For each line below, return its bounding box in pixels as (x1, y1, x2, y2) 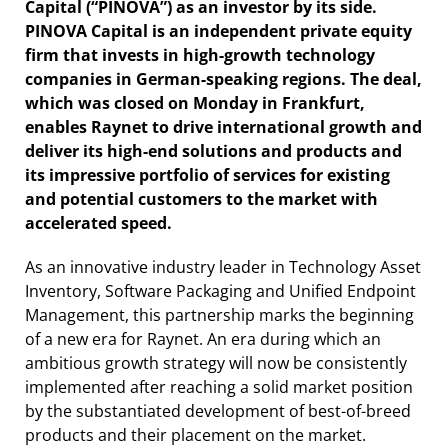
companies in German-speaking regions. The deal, (25, 67, 422, 90)
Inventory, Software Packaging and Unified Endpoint (25, 279, 416, 302)
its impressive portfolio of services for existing (25, 163, 390, 186)
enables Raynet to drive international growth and (25, 115, 422, 138)
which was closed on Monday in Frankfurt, (25, 91, 365, 114)
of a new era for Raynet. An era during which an (25, 327, 381, 350)
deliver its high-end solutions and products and (25, 139, 402, 162)
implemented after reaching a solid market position (25, 375, 413, 398)
